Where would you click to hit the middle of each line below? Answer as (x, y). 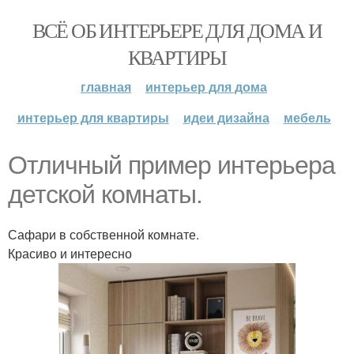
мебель (307, 117)
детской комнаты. (105, 194)
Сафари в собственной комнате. (104, 234)
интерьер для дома (206, 87)
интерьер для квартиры (93, 117)
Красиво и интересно (70, 253)
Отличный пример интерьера (171, 165)
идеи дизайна (226, 117)
